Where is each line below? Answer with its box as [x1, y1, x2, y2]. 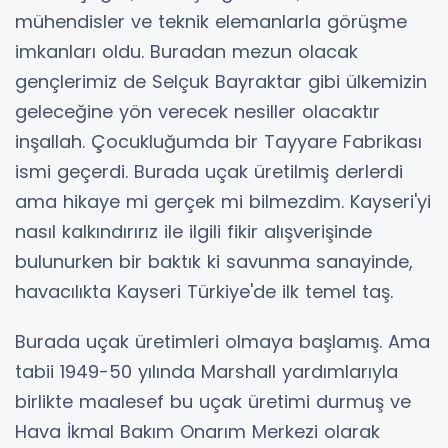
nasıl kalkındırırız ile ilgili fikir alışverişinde [15, 218, 372, 244]
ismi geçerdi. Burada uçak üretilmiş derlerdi [15, 158, 403, 184]
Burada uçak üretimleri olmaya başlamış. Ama [15, 328, 430, 354]
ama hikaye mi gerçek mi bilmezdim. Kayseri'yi [15, 188, 431, 214]
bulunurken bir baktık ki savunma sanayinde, [15, 248, 413, 274]
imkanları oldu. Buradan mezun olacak [15, 38, 358, 64]
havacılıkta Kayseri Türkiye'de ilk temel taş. [15, 278, 393, 304]
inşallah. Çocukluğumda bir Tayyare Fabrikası [15, 128, 422, 154]
